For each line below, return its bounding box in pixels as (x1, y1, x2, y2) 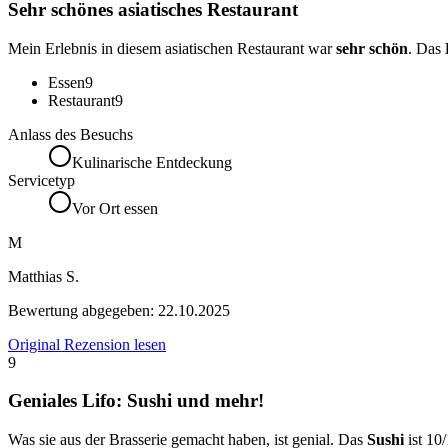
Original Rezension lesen (8, 335, 166, 353)
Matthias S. (8, 267, 79, 285)
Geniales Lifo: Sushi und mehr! (8, 390, 264, 412)
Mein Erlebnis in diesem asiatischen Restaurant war (8, 39, 336, 57)
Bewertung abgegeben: (8, 301, 158, 319)
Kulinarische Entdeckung (72, 153, 232, 171)
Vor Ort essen (72, 199, 158, 217)
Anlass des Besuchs (8, 125, 133, 143)
